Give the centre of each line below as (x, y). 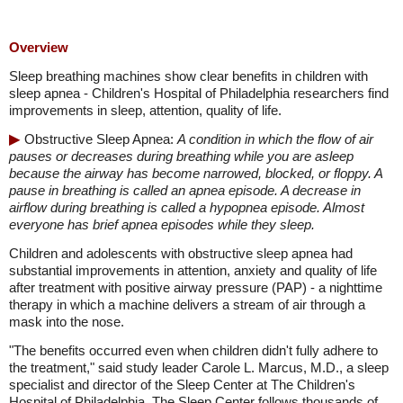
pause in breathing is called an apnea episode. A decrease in (185, 190)
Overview (39, 47)
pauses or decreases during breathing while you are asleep (181, 156)
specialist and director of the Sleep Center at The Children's (182, 385)
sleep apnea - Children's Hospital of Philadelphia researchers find (199, 93)
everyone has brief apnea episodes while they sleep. (162, 224)
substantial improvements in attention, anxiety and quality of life (193, 270)
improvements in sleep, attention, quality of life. (145, 110)
